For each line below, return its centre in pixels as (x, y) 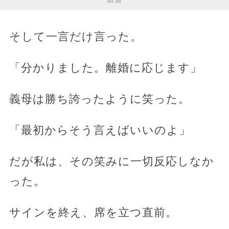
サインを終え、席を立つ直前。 (93, 212)
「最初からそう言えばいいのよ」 (100, 130)
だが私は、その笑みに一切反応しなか (111, 161)
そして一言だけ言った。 (75, 36)
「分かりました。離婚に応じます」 (105, 67)
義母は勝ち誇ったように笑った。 (99, 99)
